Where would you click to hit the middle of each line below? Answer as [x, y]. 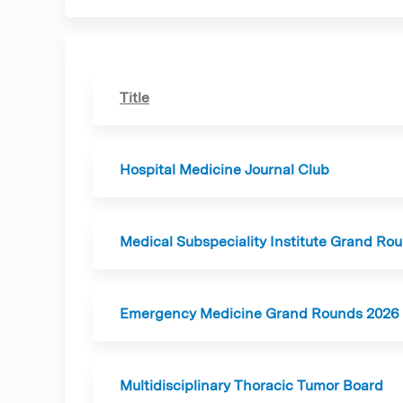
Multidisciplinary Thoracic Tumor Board [251, 385]
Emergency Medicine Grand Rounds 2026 [260, 313]
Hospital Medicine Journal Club [224, 170]
